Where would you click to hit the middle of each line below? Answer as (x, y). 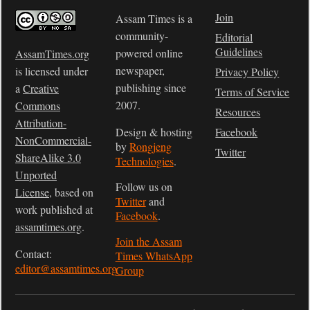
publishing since (151, 87)
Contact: (34, 253)
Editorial (234, 37)
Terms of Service (253, 91)
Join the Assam (148, 241)
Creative (41, 88)
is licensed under (52, 71)
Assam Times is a (154, 18)
